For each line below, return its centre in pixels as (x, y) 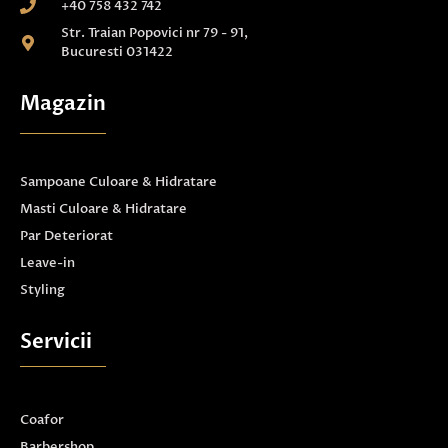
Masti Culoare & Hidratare (103, 208)
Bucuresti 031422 (117, 51)
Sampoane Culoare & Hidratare (118, 181)
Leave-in (47, 262)
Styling (42, 289)
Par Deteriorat (66, 235)
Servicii (56, 341)
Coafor (42, 419)
